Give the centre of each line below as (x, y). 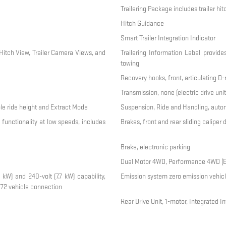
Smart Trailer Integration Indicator (168, 38)
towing (130, 64)
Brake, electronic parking (155, 147)
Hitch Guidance (142, 24)
